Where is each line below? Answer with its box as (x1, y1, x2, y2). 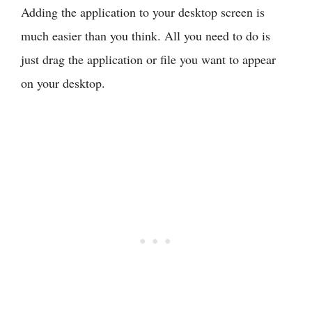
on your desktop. (21, 75, 105, 92)
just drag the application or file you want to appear (21, 51, 276, 68)
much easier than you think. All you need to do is (21, 27, 270, 45)
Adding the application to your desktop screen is (21, 3, 265, 21)
